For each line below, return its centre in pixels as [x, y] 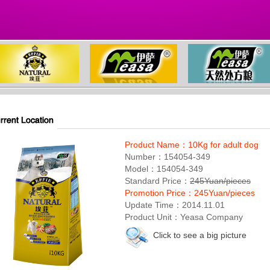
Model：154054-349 [164, 169]
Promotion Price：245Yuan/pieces [190, 193]
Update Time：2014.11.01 [175, 205]
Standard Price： [157, 181]
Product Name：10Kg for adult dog [192, 145]
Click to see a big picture [199, 235]
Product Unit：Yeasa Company [184, 217]
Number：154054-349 [168, 157]
